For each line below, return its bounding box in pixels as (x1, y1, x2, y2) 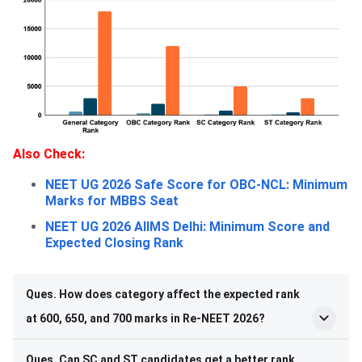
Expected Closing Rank (45, 234, 183, 250)
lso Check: (22, 145, 85, 162)
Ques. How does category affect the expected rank (26, 287, 300, 301)
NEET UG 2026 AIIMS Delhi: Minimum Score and (45, 218, 330, 234)
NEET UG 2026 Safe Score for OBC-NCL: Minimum (45, 176, 347, 192)
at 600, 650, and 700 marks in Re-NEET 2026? (26, 311, 265, 325)
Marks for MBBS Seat (45, 192, 179, 208)
